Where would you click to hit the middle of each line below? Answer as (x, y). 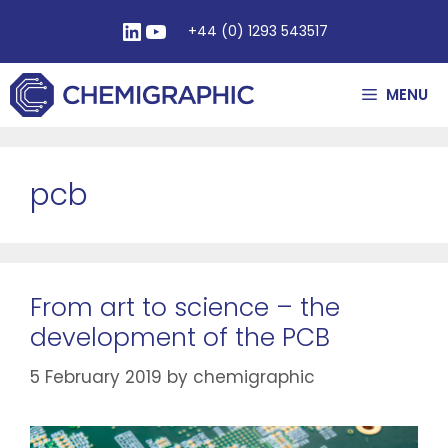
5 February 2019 (96, 376)
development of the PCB (180, 337)
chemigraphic (254, 376)
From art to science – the (185, 307)
